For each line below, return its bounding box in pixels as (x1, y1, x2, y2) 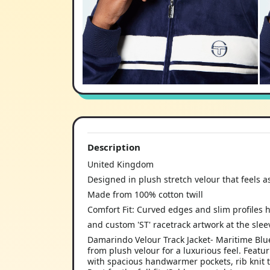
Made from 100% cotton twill (87, 189, 203, 201)
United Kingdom (87, 159, 154, 171)
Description (87, 141, 140, 154)
